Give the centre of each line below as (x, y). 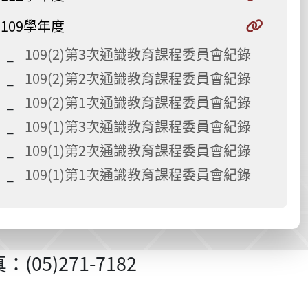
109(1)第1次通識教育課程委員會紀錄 (138, 174)
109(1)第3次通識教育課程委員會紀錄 (138, 126)
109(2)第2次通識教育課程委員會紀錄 (138, 78)
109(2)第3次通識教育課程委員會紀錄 (138, 54)
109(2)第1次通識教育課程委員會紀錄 (138, 102)
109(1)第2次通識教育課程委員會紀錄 (138, 150)
